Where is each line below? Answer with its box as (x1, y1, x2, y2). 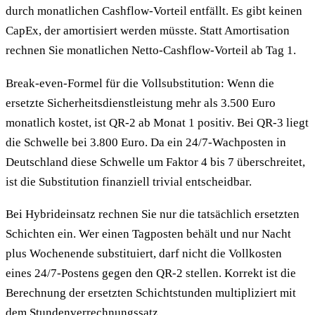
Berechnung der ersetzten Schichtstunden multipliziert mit (6, 286, 296, 300)
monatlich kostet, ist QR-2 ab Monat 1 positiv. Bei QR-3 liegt (6, 115, 309, 129)
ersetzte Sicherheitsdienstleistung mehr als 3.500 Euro (6, 96, 276, 110)
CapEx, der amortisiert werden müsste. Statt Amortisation (6, 24, 290, 38)
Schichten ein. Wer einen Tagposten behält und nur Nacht (6, 227, 291, 241)
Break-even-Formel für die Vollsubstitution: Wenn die (6, 76, 274, 90)
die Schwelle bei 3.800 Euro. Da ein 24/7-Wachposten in (6, 135, 286, 149)
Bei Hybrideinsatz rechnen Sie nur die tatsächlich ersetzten (6, 207, 300, 221)
